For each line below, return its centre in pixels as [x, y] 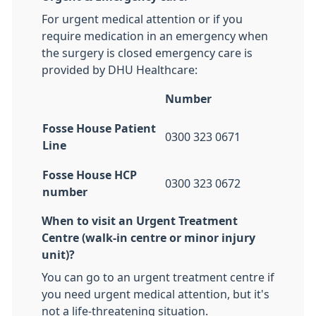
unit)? [58, 255]
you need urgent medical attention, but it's [156, 294]
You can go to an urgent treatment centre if [158, 278]
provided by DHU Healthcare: [120, 70]
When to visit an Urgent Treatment [140, 221]
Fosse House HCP [90, 175]
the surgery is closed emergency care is [147, 53]
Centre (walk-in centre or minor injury [148, 238]
